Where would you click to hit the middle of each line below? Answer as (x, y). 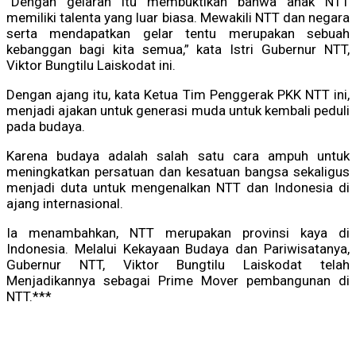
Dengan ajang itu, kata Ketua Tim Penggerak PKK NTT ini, (178, 95)
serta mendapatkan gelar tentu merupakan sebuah (178, 34)
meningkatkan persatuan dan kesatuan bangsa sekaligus (178, 172)
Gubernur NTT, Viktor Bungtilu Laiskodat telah (178, 265)
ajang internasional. (65, 204)
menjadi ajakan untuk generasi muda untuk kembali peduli (178, 111)
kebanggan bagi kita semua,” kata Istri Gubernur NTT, (178, 50)
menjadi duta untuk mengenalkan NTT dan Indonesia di (178, 188)
